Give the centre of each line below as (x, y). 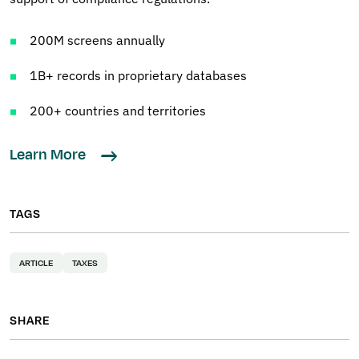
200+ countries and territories (118, 111)
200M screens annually (97, 40)
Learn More (49, 155)
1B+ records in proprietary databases (138, 76)
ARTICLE (36, 263)
